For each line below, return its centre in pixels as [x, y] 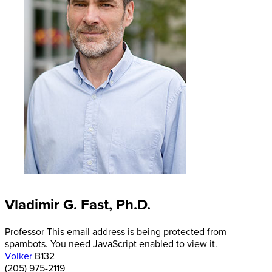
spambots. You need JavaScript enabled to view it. [111, 244]
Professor [25, 232]
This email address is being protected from [137, 232]
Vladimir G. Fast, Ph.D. [78, 205]
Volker [19, 257]
